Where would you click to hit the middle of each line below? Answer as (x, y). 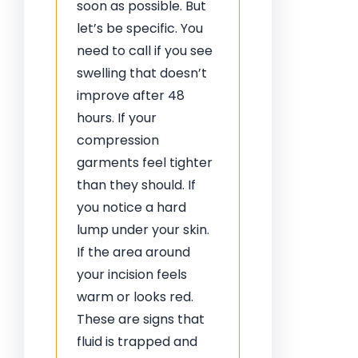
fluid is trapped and (137, 342)
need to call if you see (145, 51)
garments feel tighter (145, 163)
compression (118, 140)
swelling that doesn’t (142, 73)
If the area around (133, 252)
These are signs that (141, 319)
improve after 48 (131, 95)
